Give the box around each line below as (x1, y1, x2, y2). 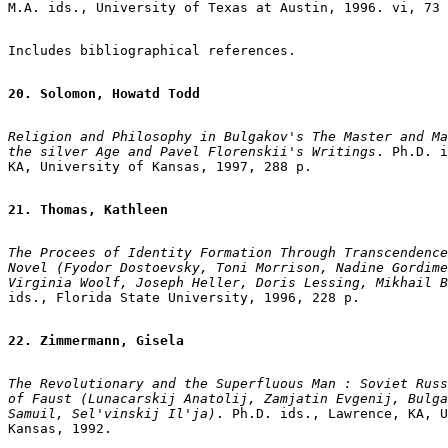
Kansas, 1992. (8, 420, 112, 436)
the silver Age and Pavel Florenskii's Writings (8, 143, 376, 159)
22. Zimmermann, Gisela (8, 332, 184, 348)
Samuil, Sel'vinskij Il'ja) (8, 405, 216, 421)
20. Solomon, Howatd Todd (8, 85, 200, 101)
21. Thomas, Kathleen (8, 201, 168, 217)
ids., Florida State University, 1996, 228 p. (8, 289, 360, 305)
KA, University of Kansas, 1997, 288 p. (8, 158, 312, 174)
